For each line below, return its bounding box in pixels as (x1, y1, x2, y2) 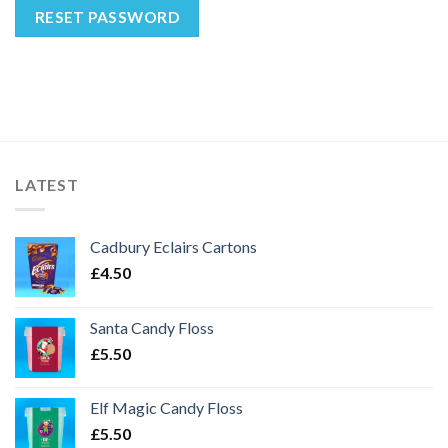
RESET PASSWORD (34, 8, 180, 27)
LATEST (15, 175, 79, 195)
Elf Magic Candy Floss (90, 398, 243, 418)
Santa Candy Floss (90, 318, 214, 338)
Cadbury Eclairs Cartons (90, 237, 257, 257)
